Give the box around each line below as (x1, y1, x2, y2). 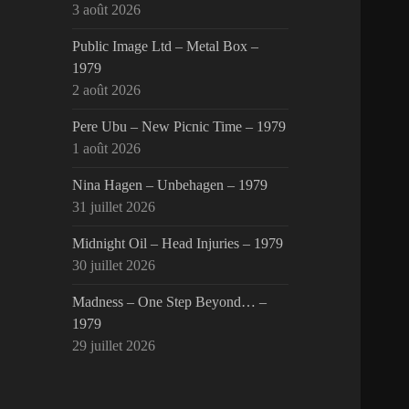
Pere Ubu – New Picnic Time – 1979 (72, 119, 287, 135)
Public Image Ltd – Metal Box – (72, 38, 259, 55)
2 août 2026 (72, 82, 142, 99)
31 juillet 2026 (72, 199, 156, 215)
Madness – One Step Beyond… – (72, 294, 267, 310)
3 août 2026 (72, 2, 142, 18)
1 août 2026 (72, 141, 142, 157)
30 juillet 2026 (72, 257, 156, 274)
